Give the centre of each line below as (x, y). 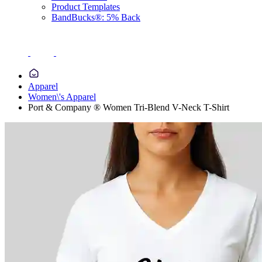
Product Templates (86, 7)
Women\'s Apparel (62, 97)
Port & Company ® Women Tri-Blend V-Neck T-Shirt (129, 107)
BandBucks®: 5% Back (96, 17)
